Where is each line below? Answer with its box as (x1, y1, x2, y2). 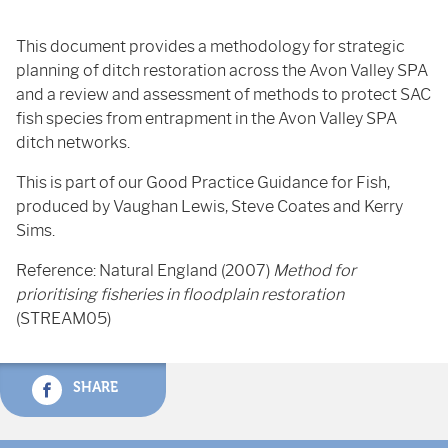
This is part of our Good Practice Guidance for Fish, (16, 173, 390, 192)
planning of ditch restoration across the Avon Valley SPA (16, 61, 428, 80)
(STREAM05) (16, 309, 111, 328)
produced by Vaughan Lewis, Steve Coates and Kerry (16, 197, 403, 216)
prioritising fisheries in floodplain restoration (16, 285, 344, 304)
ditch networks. (16, 133, 130, 152)
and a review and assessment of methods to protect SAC (16, 85, 431, 104)
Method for (273, 261, 356, 280)
